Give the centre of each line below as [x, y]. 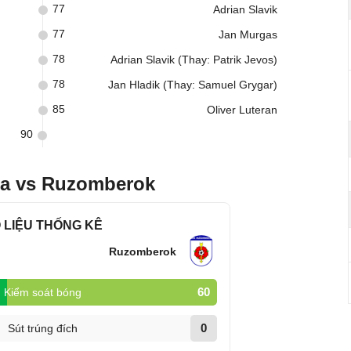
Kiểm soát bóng [42, 292]
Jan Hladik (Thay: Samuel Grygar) [193, 85]
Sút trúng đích [42, 328]
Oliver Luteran [242, 110]
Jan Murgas [248, 34]
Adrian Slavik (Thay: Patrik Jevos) [194, 60]
